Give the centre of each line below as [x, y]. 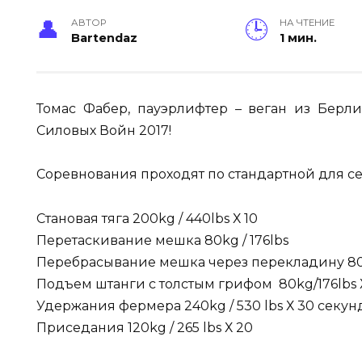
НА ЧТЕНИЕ [307, 23]
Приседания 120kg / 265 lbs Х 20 [145, 327]
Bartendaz [105, 38]
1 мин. [298, 38]
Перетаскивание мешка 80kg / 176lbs [162, 240]
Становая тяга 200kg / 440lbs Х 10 [147, 218]
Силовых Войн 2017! [105, 131]
